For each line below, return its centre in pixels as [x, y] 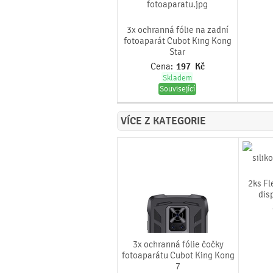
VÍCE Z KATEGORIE [163, 121]
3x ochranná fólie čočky [178, 244]
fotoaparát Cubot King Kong [177, 41]
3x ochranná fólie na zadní [177, 30]
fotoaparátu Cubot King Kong [178, 255]
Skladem [177, 78]
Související [177, 89]
